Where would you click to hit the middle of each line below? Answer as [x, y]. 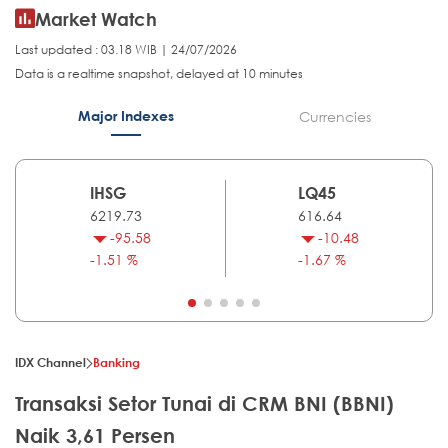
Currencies [334, 117]
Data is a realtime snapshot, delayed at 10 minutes [159, 74]
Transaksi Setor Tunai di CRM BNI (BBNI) [204, 404]
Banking [116, 362]
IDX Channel [50, 362]
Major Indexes [125, 116]
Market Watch [96, 19]
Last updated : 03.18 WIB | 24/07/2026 [126, 50]
